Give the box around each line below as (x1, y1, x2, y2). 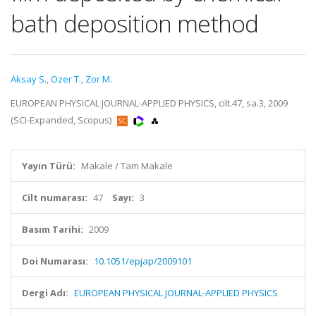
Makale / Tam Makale (81, 159, 173, 172)
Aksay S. (11, 73, 47, 85)
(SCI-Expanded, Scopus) (11, 114, 114, 126)
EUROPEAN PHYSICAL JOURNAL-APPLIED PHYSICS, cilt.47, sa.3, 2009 (11, 97, 288, 109)
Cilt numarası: (22, 191, 87, 204)
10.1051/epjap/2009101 (94, 255, 192, 267)
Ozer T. (51, 73, 81, 85)
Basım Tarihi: (22, 223, 83, 236)
